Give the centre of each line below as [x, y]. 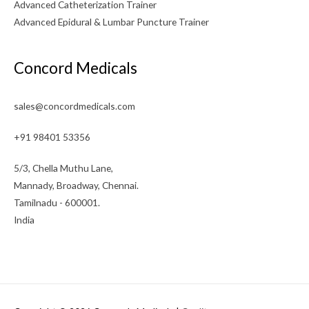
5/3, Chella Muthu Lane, [63, 168]
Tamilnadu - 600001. [57, 202]
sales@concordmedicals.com [74, 106]
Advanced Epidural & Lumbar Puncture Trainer [111, 21]
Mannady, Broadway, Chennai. [76, 185]
